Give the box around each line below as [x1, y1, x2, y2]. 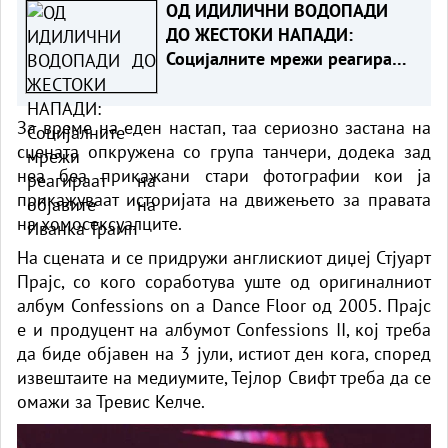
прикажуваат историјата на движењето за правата [17, 187, 431, 211]
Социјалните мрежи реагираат [165, 46, 409, 70]
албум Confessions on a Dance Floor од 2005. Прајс [17, 293, 431, 317]
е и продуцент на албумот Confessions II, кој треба [17, 317, 431, 341]
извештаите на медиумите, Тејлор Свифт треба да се [17, 365, 431, 389]
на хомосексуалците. [17, 211, 182, 235]
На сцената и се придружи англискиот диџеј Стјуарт [17, 245, 431, 269]
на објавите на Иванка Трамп [165, 70, 401, 94]
